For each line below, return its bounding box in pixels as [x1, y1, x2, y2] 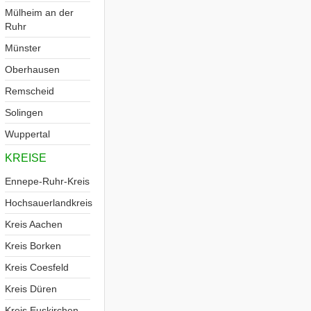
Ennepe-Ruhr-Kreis [5, 176, 90, 187]
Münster [5, 42, 41, 53]
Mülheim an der [5, 7, 74, 18]
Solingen [5, 107, 43, 118]
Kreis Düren [5, 283, 57, 294]
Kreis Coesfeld [5, 262, 69, 273]
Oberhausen [5, 64, 60, 75]
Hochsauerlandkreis [5, 197, 92, 208]
